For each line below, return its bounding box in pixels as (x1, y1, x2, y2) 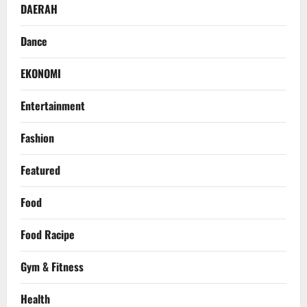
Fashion (21, 130, 54, 147)
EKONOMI (21, 65, 61, 82)
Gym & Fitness (21, 258, 84, 275)
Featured (21, 162, 60, 179)
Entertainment (21, 97, 85, 114)
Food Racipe (21, 226, 75, 243)
